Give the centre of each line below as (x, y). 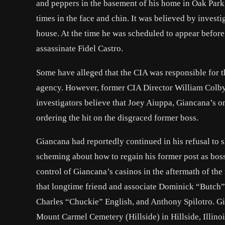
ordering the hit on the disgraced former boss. (117, 118)
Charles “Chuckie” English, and (93, 202)
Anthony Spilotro (182, 202)
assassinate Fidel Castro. (80, 49)
